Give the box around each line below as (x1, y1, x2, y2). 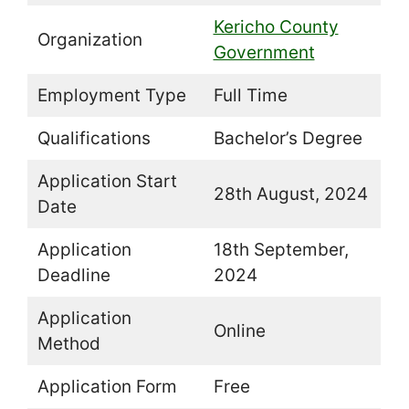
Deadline (37, 265, 110, 287)
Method (37, 333, 100, 355)
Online (213, 320, 266, 342)
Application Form (37, 376, 177, 398)
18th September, (213, 239, 349, 261)
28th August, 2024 (213, 184, 368, 205)
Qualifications (37, 128, 151, 150)
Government (213, 42, 315, 64)
